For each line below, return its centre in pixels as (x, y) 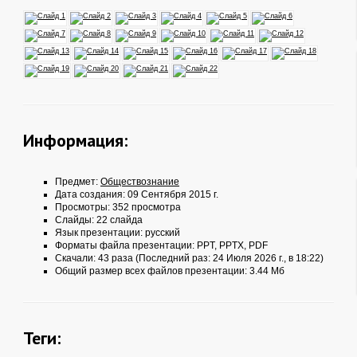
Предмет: (78, 182)
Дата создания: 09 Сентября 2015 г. (137, 194)
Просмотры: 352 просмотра (118, 207)
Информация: (75, 140)
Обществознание (140, 182)
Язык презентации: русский (118, 233)
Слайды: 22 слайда (99, 220)
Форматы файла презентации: (126, 245)
